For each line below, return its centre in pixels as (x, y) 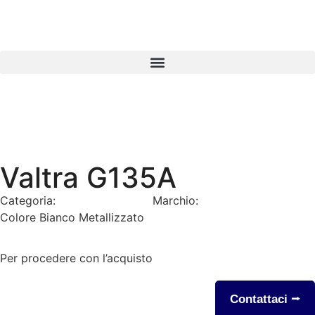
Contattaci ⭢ (265, 300)
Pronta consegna (104, 200)
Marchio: (177, 200)
